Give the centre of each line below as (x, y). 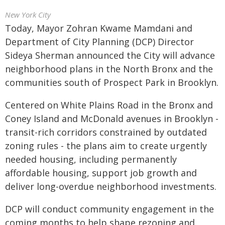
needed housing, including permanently (91, 159)
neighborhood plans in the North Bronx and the (109, 69)
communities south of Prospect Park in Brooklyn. (112, 82)
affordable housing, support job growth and (101, 173)
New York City (28, 15)
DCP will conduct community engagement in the (109, 209)
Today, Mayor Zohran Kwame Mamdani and (99, 28)
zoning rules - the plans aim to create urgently (106, 146)
